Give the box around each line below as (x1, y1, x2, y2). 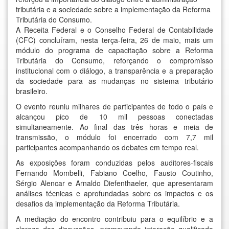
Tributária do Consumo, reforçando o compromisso (16, 55, 213, 65)
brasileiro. (16, 86, 48, 96)
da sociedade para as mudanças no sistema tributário (16, 76, 213, 86)
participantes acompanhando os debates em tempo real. (16, 142, 199, 152)
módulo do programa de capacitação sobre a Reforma (16, 45, 213, 55)
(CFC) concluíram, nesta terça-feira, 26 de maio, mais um (16, 35, 213, 45)
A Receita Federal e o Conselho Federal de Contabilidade (16, 25, 213, 35)
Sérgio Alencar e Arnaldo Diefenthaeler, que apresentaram (16, 178, 213, 188)
